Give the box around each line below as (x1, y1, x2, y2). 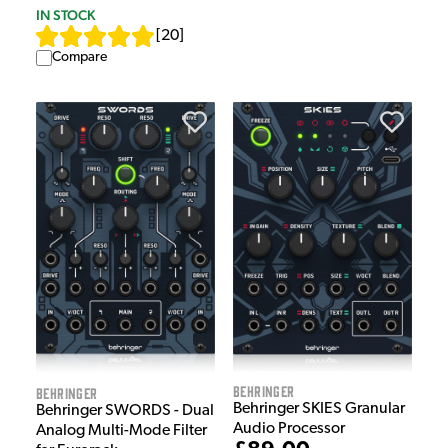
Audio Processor (233, 420, 345, 437)
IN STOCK (36, 6, 95, 23)
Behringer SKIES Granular (233, 400, 405, 417)
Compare (52, 49, 107, 65)
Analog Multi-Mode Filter (36, 423, 207, 440)
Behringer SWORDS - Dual (36, 403, 214, 420)
